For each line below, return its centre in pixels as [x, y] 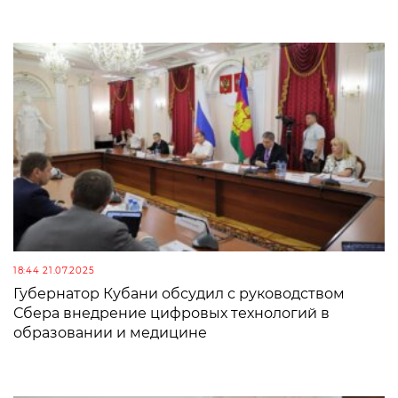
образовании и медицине [110, 333]
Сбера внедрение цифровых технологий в [171, 314]
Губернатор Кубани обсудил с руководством [179, 294]
